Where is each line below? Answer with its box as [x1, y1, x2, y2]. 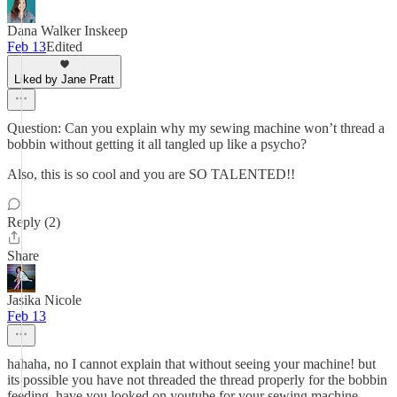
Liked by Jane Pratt [14, 73, 114, 86]
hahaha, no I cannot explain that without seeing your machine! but [7, 356, 376, 371]
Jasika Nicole [7, 292, 82, 307]
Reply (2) [7, 214, 60, 230]
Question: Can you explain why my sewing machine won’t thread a [7, 121, 385, 136]
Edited [46, 39, 82, 54]
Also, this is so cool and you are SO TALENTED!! [7, 167, 295, 182]
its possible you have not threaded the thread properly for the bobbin [7, 372, 387, 387]
